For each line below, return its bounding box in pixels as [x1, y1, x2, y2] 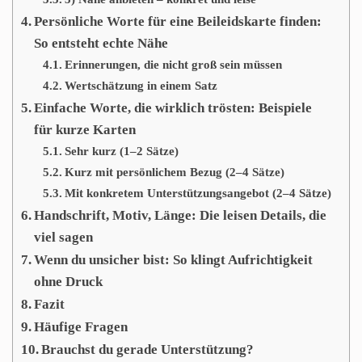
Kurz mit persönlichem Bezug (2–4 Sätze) [65, 165, 285, 179]
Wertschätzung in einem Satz [65, 78, 218, 92]
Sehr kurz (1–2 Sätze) [65, 144, 179, 158]
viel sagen [34, 229, 94, 245]
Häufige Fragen [34, 319, 128, 335]
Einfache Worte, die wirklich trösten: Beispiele [34, 100, 313, 116]
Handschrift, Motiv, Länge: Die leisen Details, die [34, 208, 327, 223]
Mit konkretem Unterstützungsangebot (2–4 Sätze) [65, 186, 332, 200]
